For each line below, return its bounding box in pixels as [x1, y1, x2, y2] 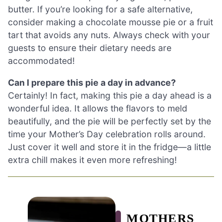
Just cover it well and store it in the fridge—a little [8, 141, 211, 152]
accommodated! [8, 55, 75, 66]
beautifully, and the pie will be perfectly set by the [8, 115, 211, 126]
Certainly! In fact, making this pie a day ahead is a [8, 90, 212, 101]
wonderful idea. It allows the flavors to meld [8, 103, 187, 113]
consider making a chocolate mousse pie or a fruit [8, 17, 213, 28]
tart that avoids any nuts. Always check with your [8, 30, 210, 41]
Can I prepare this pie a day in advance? [8, 77, 176, 88]
